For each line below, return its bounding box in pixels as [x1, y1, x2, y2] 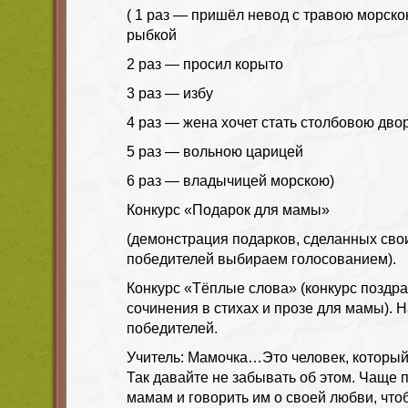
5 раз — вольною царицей [127, 143, 303, 159]
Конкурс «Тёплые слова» [127, 280, 297, 296]
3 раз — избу [127, 85, 213, 101]
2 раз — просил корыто [127, 56, 283, 72]
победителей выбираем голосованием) [127, 250, 393, 267]
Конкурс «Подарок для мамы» [127, 201, 330, 218]
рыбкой [127, 26, 177, 43]
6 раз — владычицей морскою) [127, 172, 334, 189]
